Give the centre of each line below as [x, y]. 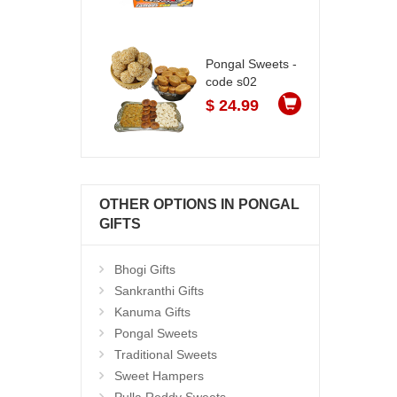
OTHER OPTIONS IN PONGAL [199, 205]
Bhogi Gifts [145, 270]
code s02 [231, 82]
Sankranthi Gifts [159, 291]
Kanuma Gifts [152, 312]
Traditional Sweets [166, 355]
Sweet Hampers [159, 376]
